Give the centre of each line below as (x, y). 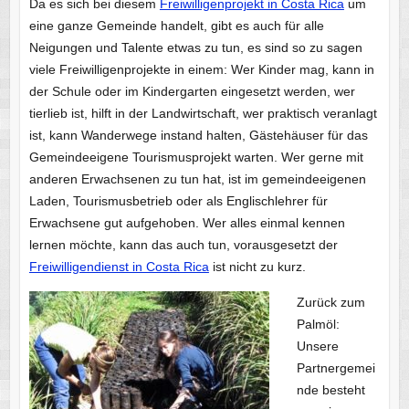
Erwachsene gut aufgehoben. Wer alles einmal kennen (187, 222)
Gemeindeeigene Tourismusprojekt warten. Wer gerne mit (196, 157)
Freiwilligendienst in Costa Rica (119, 266)
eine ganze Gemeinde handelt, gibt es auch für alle (176, 25)
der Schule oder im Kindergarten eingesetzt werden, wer (192, 91)
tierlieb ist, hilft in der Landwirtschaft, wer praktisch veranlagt (203, 113)
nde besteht (330, 389)
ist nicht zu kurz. (257, 266)
